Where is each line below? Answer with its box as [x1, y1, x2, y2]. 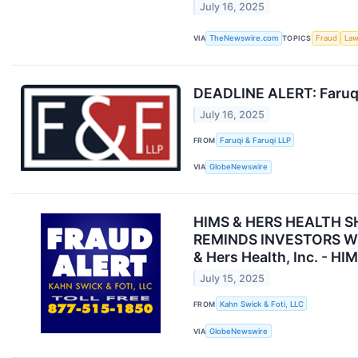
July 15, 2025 [200, 272, 265, 285]
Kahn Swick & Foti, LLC [219, 299, 304, 308]
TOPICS [282, 34, 312, 43]
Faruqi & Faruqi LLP [219, 135, 291, 145]
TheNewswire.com [209, 34, 279, 43]
